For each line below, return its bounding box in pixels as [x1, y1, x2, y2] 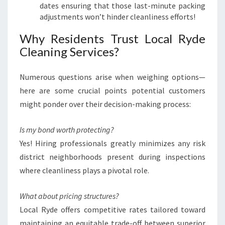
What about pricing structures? [20, 191, 119, 201]
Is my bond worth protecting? [20, 125, 114, 135]
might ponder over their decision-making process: [20, 99, 191, 109]
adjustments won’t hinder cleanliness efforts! [40, 12, 195, 22]
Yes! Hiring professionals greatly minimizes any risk [20, 138, 205, 148]
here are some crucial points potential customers [20, 85, 205, 95]
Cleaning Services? [20, 44, 119, 59]
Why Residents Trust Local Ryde [20, 31, 205, 46]
